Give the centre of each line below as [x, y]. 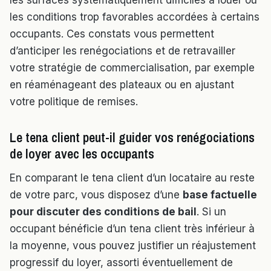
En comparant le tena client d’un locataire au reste [132, 178]
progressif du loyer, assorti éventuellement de [121, 263]
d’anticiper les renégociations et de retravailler [122, 51]
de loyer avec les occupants [82, 154]
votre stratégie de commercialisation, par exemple [132, 68]
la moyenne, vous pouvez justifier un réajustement [133, 246]
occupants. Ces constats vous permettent [112, 34]
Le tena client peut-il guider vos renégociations [132, 138]
